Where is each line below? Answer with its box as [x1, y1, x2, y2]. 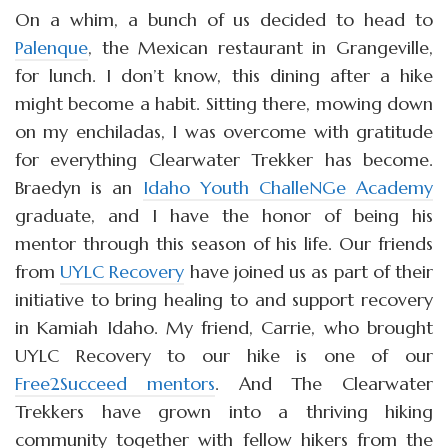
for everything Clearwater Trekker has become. [15, 147, 433, 171]
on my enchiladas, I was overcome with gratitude [15, 119, 433, 143]
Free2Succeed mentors [15, 371, 215, 395]
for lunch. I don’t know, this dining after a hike [15, 63, 433, 87]
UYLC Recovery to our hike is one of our [15, 343, 433, 367]
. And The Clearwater [214, 371, 433, 395]
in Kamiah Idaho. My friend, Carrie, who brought [15, 315, 433, 339]
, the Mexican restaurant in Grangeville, [88, 35, 433, 59]
